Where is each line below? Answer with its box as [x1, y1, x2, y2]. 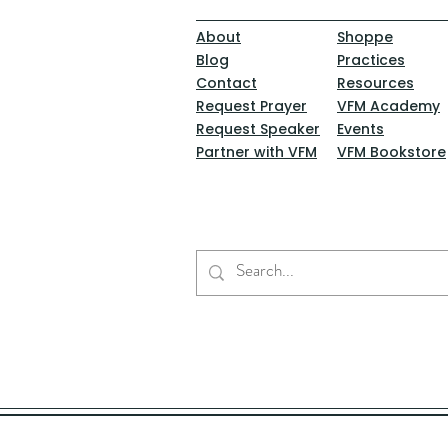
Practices [337, 50, 405, 70]
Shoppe [337, 27, 393, 47]
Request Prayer [196, 96, 307, 116]
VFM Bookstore [337, 142, 446, 162]
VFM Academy [337, 96, 440, 116]
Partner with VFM [196, 142, 317, 162]
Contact [196, 73, 257, 93]
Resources [337, 73, 414, 93]
